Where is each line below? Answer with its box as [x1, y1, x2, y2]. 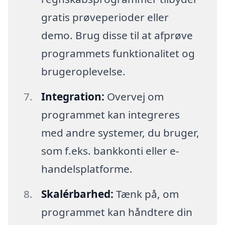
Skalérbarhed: [41, 186, 114, 201]
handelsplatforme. [41, 161, 133, 176]
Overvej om [104, 89, 164, 103]
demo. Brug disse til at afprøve [41, 28, 193, 43]
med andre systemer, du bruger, [41, 125, 199, 140]
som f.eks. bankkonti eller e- [41, 143, 179, 158]
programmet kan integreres [41, 107, 180, 122]
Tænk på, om [113, 186, 179, 201]
